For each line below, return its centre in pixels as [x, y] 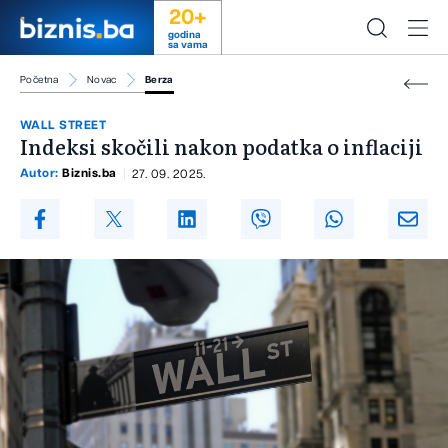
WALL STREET [63, 125]
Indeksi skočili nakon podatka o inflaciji [221, 146]
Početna [39, 80]
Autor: [41, 173]
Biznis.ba [89, 173]
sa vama [187, 45]
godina [184, 35]
